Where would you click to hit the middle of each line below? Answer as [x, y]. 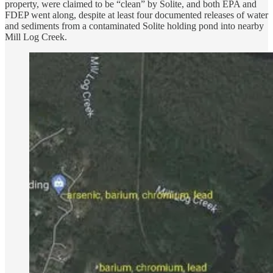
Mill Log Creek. [36, 37]
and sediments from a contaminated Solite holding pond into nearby [134, 26]
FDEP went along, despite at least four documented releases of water [136, 15]
